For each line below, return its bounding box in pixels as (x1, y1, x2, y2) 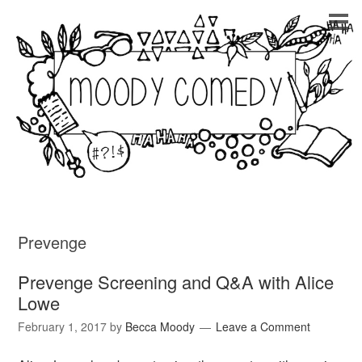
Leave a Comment (216, 318, 311, 335)
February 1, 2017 (18, 318, 107, 335)
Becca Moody (125, 318, 196, 335)
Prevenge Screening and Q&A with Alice (18, 269, 335, 295)
